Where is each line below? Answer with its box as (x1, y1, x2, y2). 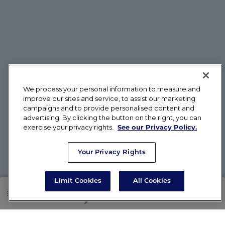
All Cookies (133, 178, 171, 184)
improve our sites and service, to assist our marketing (23, 94, 195, 102)
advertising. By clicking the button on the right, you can (23, 114, 201, 122)
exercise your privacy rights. (23, 123, 115, 131)
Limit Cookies (54, 178, 102, 184)
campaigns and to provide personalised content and (23, 104, 194, 112)
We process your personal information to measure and (23, 85, 200, 93)
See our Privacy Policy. (118, 123, 197, 131)
